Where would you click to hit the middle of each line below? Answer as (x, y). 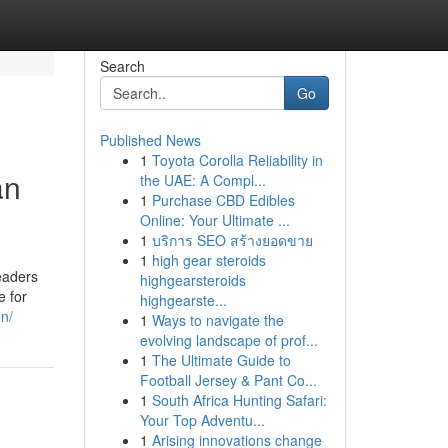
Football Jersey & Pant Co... (228, 380)
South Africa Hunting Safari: (239, 400)
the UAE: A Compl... (202, 180)
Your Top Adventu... (202, 420)
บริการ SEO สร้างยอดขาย (232, 240)
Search (122, 66)
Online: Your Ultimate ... (214, 220)
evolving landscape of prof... (228, 340)
